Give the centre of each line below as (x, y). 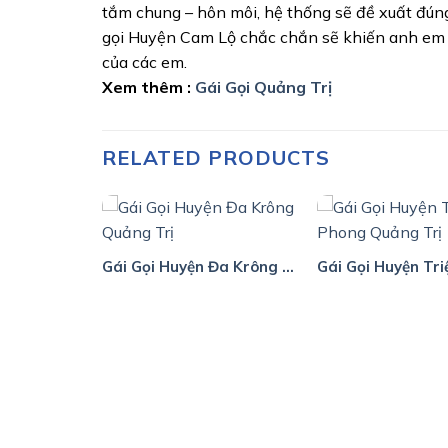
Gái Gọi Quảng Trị (263, 87)
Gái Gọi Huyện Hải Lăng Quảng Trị (68, 266)
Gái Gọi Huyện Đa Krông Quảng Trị (287, 266)
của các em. (144, 62)
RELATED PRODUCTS (216, 158)
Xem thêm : (148, 87)
